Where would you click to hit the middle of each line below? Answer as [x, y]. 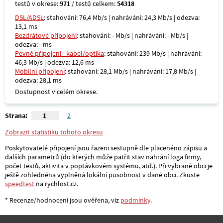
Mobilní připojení [40, 71]
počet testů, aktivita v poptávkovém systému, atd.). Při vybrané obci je [109, 166]
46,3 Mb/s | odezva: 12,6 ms [55, 62]
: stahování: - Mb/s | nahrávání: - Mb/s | [132, 35]
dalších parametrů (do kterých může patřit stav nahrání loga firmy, [103, 157]
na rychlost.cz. [56, 184]
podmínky [135, 200]
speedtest [20, 184]
